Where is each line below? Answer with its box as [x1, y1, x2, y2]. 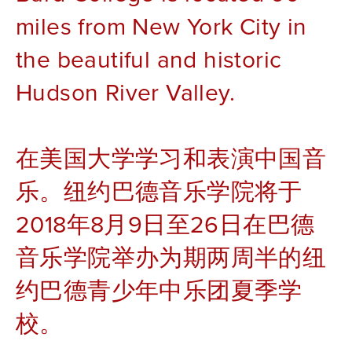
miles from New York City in [16, 9, 307, 43]
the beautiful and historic [16, 42, 282, 76]
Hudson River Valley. [16, 75, 242, 109]
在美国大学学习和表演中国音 [16, 141, 327, 175]
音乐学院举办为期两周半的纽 [16, 240, 327, 274]
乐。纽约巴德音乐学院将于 [16, 174, 302, 208]
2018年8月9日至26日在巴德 [16, 207, 315, 241]
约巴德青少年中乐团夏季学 [16, 273, 302, 307]
